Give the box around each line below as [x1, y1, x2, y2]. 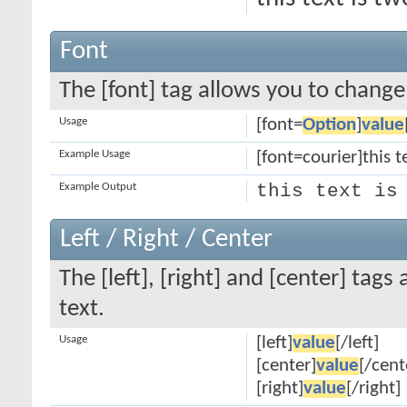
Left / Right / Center [60, 226, 273, 253]
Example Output [59, 181, 136, 193]
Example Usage [59, 148, 130, 160]
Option [302, 116, 356, 134]
